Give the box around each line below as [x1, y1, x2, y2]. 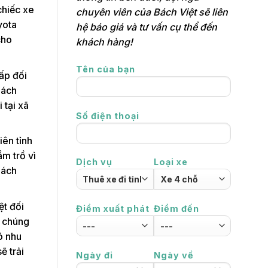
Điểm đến [153, 203, 199, 214]
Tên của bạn [76, 63, 135, 74]
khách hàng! [76, 36, 133, 48]
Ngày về [153, 249, 194, 260]
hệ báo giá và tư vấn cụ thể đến [76, 21, 217, 33]
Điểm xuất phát [76, 203, 150, 214]
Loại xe [153, 157, 188, 167]
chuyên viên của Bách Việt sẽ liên [76, 6, 228, 19]
